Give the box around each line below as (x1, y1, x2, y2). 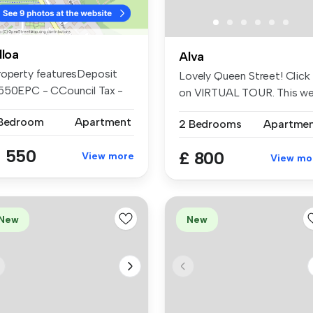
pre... (179, 103, 201, 117)
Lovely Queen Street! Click (179, 69, 310, 83)
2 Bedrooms (179, 117, 242, 131)
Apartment (75, 115, 131, 129)
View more (82, 150, 134, 163)
